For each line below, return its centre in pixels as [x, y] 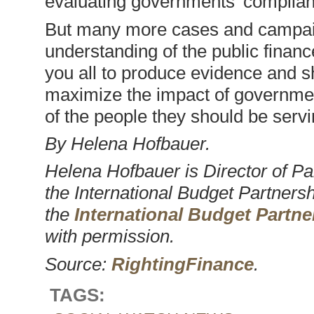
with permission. [109, 237]
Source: [78, 264]
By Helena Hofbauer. [127, 143]
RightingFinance [182, 264]
